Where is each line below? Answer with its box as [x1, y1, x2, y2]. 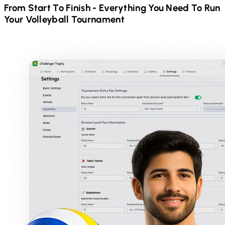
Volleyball [23, 14, 71, 26]
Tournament [71, 14, 125, 26]
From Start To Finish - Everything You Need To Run [4, 2, 220, 14]
